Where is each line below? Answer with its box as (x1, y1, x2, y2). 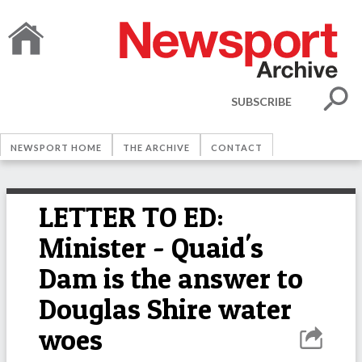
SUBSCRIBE (231, 94, 292, 108)
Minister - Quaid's (39, 230, 263, 265)
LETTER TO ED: (39, 200, 224, 234)
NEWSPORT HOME (11, 142, 102, 153)
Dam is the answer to (39, 261, 303, 296)
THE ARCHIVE (123, 142, 190, 153)
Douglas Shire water (39, 292, 292, 326)
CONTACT (211, 142, 263, 153)
